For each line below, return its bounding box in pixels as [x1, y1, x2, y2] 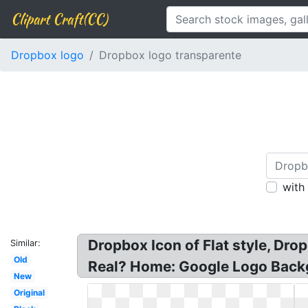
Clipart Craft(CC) [11, 9, 107, 29]
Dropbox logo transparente [99, 48, 241, 62]
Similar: [10, 238, 41, 248]
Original [13, 287, 45, 298]
